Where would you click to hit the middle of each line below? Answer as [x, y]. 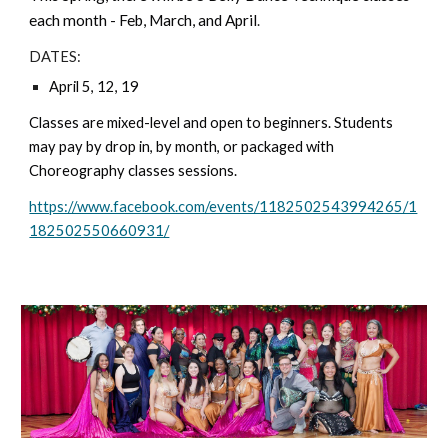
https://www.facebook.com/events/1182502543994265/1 [223, 206]
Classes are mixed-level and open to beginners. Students [211, 122]
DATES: [55, 56]
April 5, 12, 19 [94, 86]
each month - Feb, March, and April [143, 19]
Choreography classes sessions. [133, 170]
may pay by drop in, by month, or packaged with [182, 146]
